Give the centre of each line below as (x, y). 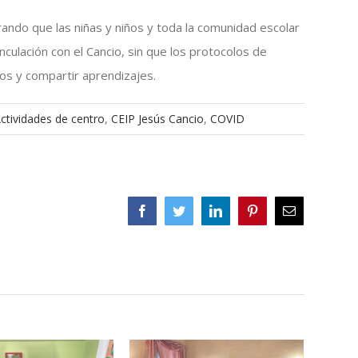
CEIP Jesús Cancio (158, 119)
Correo (313, 211)
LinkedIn (245, 211)
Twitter (203, 211)
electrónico (323, 223)
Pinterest (280, 211)
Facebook (173, 211)
